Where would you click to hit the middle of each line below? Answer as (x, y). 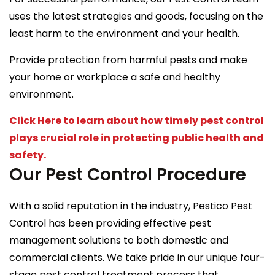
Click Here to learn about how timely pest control (137, 120)
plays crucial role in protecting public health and (137, 137)
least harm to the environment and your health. (124, 33)
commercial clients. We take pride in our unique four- (137, 257)
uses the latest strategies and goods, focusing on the (136, 16)
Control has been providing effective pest (110, 223)
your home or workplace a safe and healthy (115, 77)
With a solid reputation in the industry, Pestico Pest (131, 206)
